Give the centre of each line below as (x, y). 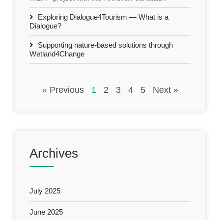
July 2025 (45, 191)
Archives (54, 153)
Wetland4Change (57, 54)
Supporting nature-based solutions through (104, 45)
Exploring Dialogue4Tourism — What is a (102, 17)
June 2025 (46, 212)
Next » (165, 90)
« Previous (63, 90)
